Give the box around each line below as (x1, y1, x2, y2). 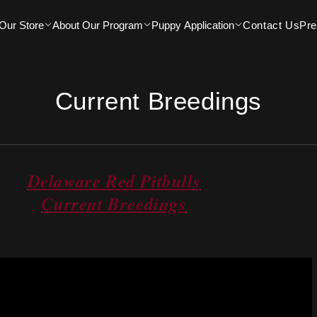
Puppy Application (151, 18, 235, 31)
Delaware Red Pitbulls (27, 168, 201, 193)
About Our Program (52, 18, 144, 31)
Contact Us (243, 18, 300, 31)
